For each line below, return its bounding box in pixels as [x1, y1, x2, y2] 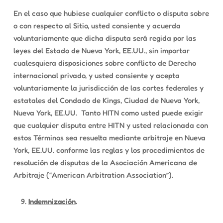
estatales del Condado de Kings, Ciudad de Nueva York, [13, 96, 200, 105]
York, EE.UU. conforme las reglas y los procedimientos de [13, 145, 205, 155]
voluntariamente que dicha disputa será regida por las [13, 33, 196, 43]
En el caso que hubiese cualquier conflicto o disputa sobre [13, 8, 209, 18]
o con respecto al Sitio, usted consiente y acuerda [13, 21, 181, 30]
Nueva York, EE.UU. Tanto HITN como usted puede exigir [13, 108, 203, 117]
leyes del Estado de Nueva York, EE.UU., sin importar [13, 46, 190, 55]
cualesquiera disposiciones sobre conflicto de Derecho [13, 58, 196, 68]
